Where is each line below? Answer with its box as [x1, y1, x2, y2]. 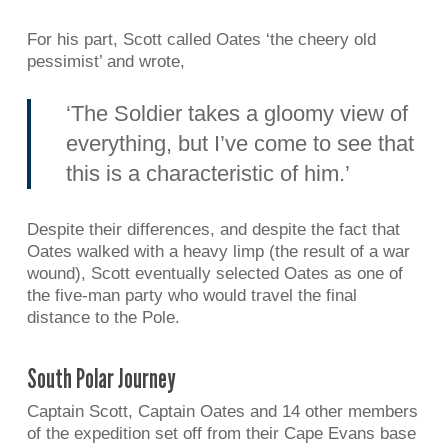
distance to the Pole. [26, 307, 180, 327]
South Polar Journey [26, 362, 176, 394]
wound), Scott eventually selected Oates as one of [26, 263, 403, 283]
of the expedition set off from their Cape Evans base [26, 424, 416, 443]
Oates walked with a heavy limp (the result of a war [26, 241, 410, 261]
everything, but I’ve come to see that [66, 130, 415, 156]
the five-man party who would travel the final [26, 285, 357, 305]
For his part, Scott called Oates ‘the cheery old [26, 30, 376, 49]
